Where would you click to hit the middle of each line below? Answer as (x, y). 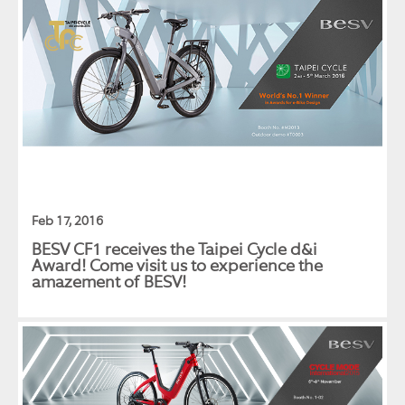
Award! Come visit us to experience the (177, 266)
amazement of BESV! (109, 283)
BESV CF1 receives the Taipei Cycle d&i (174, 250)
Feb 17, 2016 (67, 221)
